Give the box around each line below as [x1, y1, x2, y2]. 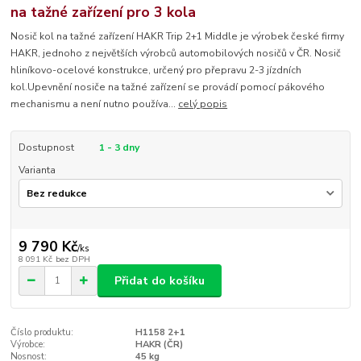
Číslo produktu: [10, 326, 74, 339]
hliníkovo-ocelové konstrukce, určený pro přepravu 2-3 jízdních [10, 64, 302, 77]
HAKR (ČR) [135, 338, 183, 351]
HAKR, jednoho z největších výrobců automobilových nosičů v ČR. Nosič [10, 47, 342, 60]
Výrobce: [10, 338, 46, 351]
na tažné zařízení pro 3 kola [10, 2, 197, 22]
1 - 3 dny [98, 141, 139, 155]
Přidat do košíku [114, 272, 205, 288]
